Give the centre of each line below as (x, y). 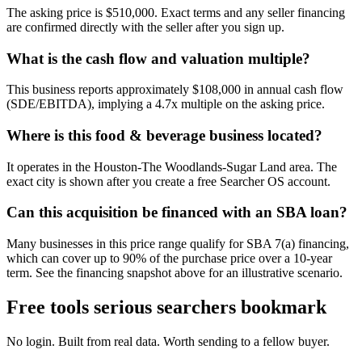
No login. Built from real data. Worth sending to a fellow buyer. (168, 341)
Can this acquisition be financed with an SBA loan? (177, 213)
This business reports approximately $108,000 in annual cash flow (175, 90)
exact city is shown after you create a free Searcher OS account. (168, 181)
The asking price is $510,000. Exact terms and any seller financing (176, 12)
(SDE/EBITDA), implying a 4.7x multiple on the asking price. (166, 104)
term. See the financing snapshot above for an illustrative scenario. (175, 273)
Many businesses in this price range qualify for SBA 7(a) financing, (178, 244)
